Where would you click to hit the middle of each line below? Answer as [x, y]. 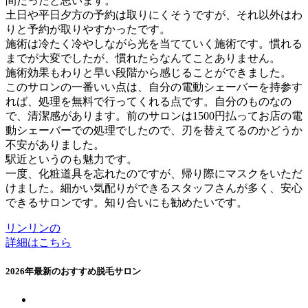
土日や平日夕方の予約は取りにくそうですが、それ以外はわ [154, 15]
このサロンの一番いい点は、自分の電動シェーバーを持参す [154, 87]
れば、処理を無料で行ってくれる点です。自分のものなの [148, 102]
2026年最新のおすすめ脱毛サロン [73, 272]
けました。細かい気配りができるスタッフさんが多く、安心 [154, 188]
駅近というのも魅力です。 [71, 159]
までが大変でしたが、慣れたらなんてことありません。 [143, 58]
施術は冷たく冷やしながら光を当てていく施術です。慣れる [154, 44]
